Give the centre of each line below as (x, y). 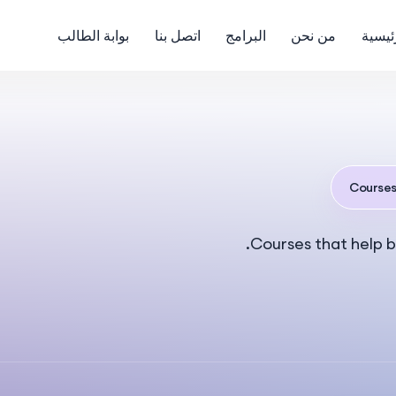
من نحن (313, 35)
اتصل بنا (177, 35)
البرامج (245, 35)
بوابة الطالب (93, 35)
